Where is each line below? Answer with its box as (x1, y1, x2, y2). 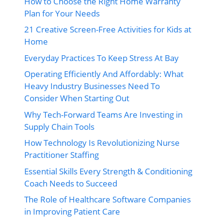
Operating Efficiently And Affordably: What (24, 68, 184, 79)
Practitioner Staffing (24, 149, 99, 160)
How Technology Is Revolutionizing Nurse (24, 137, 180, 148)
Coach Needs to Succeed (24, 177, 117, 189)
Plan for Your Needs (24, 7, 100, 19)
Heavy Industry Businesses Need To (24, 80, 160, 92)
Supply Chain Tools (24, 121, 94, 132)
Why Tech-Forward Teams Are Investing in (24, 108, 183, 120)
